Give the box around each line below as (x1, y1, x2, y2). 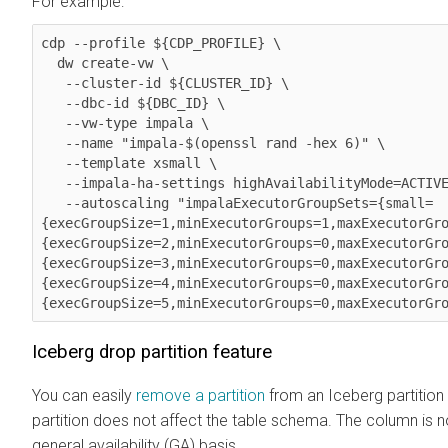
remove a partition (136, 385, 265, 405)
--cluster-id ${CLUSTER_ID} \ (41, 74, 65, 91)
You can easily (32, 385, 136, 405)
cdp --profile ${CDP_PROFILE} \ (41, 34, 281, 51)
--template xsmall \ (41, 154, 65, 171)
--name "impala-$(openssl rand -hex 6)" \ (41, 134, 65, 151)
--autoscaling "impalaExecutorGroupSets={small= (41, 194, 65, 211)
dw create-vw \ (41, 54, 57, 71)
